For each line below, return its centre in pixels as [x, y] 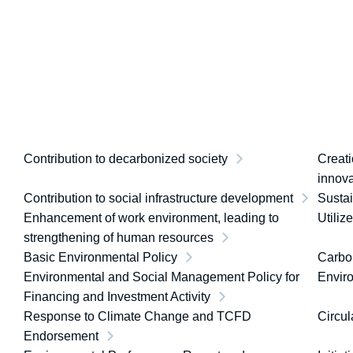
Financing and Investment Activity [117, 297]
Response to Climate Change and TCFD [137, 316]
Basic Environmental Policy [100, 257]
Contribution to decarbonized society [126, 159]
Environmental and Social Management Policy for [162, 277]
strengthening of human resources [119, 238]
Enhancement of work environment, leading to [151, 218]
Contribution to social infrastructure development [158, 198]
